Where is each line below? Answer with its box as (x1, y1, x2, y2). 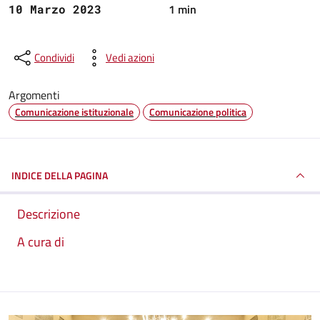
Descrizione (17, 204, 80, 224)
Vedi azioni (106, 49, 154, 66)
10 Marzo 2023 (9, 1, 101, 16)
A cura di (17, 232, 64, 251)
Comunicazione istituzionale (15, 104, 134, 119)
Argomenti (9, 86, 60, 104)
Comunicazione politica (149, 104, 246, 119)
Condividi (34, 49, 74, 66)
